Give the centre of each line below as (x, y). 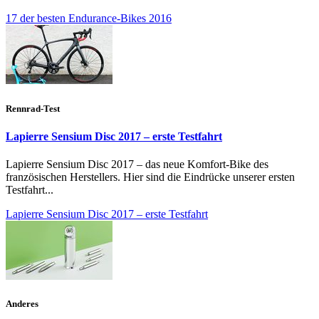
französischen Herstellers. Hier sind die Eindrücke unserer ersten (150, 177)
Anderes (22, 304)
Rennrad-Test (33, 108)
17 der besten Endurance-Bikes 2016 (89, 19)
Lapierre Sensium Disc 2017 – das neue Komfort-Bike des (137, 164)
